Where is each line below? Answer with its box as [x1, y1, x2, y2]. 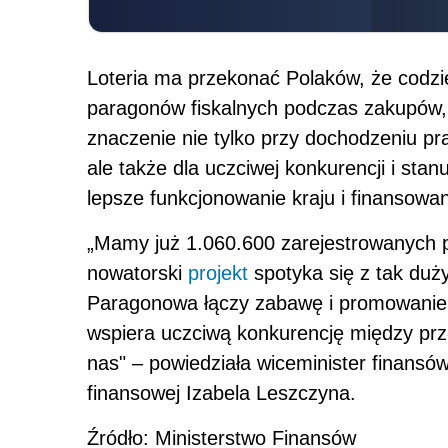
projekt [188, 261, 248, 284]
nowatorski [87, 261, 188, 284]
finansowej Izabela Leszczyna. [87, 381, 356, 404]
